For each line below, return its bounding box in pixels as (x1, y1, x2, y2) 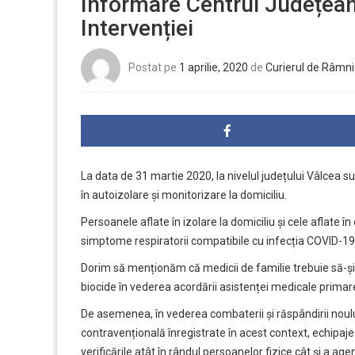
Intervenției (81, 15, 199, 42)
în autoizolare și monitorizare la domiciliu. (81, 189, 287, 202)
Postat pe (128, 61, 179, 74)
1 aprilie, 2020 (179, 61, 248, 74)
